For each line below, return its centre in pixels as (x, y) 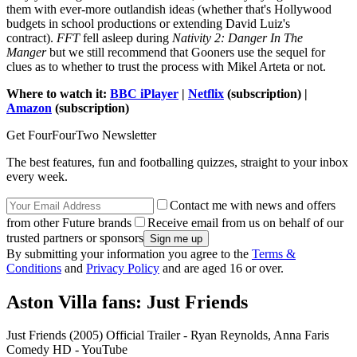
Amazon (29, 108)
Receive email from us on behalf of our (245, 222)
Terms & (274, 253)
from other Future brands (69, 222)
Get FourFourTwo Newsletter (81, 135)
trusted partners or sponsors (75, 237)
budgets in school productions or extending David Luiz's (148, 23)
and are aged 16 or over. (222, 268)
